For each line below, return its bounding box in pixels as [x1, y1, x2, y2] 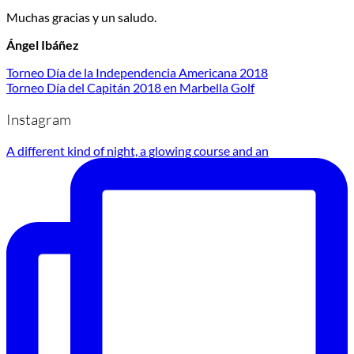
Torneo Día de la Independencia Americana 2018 [6, 64, 268, 80]
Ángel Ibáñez [6, 36, 79, 52]
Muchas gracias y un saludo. [6, 9, 156, 24]
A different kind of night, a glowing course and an [6, 143, 269, 159]
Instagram [6, 109, 71, 129]
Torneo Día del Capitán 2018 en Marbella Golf [6, 79, 254, 95]
